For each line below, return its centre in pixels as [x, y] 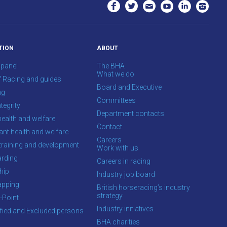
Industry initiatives [125, 209]
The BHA [111, 66]
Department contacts [130, 113]
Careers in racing [124, 161]
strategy [110, 196]
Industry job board [126, 174]
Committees [116, 100]
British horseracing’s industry [143, 187]
